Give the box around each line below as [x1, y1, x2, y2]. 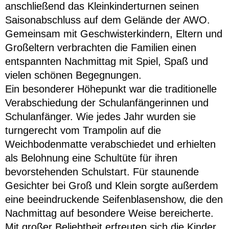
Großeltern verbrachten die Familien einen [5, 42, 196, 54]
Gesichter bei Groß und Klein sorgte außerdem [5, 180, 218, 192]
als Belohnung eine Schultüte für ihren [5, 152, 177, 164]
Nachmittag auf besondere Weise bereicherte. [5, 208, 214, 219]
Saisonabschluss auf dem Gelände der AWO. [5, 14, 210, 26]
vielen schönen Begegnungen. [5, 70, 142, 81]
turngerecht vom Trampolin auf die [5, 125, 161, 136]
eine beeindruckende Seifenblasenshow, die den [5, 194, 223, 205]
